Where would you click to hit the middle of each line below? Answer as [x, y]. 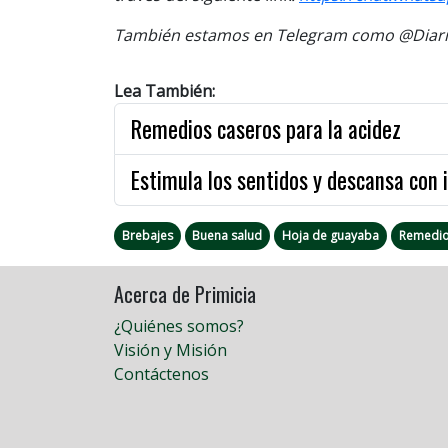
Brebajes [147, 235]
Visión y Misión [170, 349]
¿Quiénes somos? [179, 325]
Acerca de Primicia [185, 293]
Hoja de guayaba [330, 235]
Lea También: [164, 90]
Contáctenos [161, 373]
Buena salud [227, 235]
